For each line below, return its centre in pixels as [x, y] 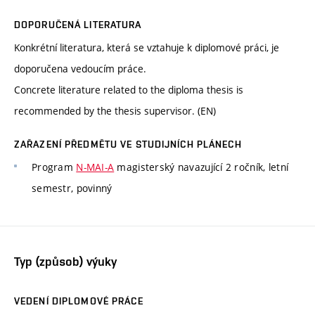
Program [54, 167]
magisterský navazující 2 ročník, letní [201, 167]
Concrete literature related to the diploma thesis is [129, 90]
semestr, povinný [72, 188]
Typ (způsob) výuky [65, 261]
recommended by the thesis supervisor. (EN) [115, 111]
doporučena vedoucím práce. [80, 69]
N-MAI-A [95, 167]
